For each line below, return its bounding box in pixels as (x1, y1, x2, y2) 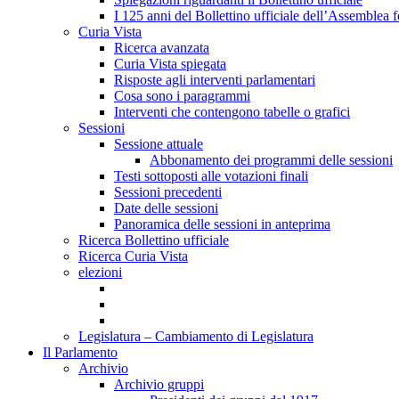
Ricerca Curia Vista (78, 248, 188, 265)
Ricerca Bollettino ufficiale (78, 232, 229, 248)
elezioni (78, 265, 122, 281)
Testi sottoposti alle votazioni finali (114, 168, 308, 184)
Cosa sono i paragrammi (114, 88, 250, 104)
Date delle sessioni (114, 200, 218, 216)
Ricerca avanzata (114, 40, 209, 56)
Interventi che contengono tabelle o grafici (114, 104, 350, 120)
